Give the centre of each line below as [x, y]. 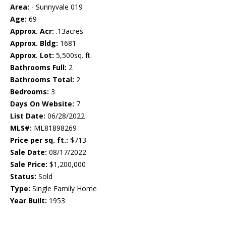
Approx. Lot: [32, 55]
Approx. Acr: [32, 31]
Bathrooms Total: [42, 80]
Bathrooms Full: [38, 68]
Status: [23, 177]
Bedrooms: [30, 92]
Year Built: [29, 201]
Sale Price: [29, 164]
